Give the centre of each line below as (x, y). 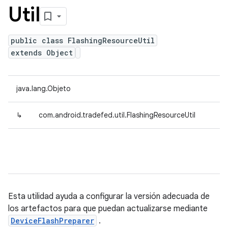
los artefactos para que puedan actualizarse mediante (108, 209)
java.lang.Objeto (44, 89)
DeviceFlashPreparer (52, 221)
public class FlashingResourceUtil (83, 40)
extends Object (42, 53)
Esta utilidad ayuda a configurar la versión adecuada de (109, 196)
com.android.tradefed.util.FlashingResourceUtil (117, 115)
